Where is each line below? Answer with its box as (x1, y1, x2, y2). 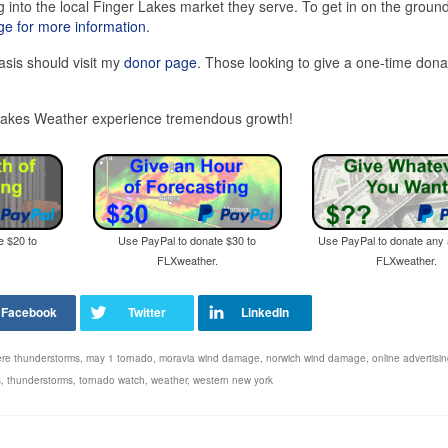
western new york (193, 373, 273, 388)
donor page (124, 52, 197, 73)
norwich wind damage (266, 351, 366, 366)
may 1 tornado (86, 351, 153, 366)
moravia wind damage (159, 351, 260, 366)
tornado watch (79, 373, 145, 388)
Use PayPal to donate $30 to (118, 232, 257, 249)
